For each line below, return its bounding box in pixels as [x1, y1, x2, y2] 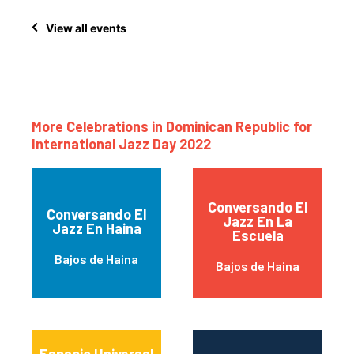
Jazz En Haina [51, 220, 141, 238]
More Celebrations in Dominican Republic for [32, 118, 312, 136]
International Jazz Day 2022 [32, 135, 211, 153]
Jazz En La [223, 213, 292, 231]
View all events [46, 21, 126, 35]
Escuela [232, 227, 284, 245]
